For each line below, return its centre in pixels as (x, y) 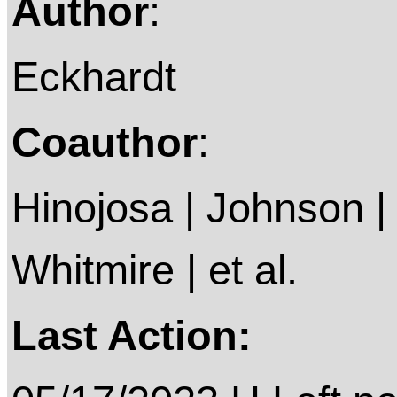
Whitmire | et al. (155, 270)
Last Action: (132, 336)
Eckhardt (94, 77)
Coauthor (105, 143)
